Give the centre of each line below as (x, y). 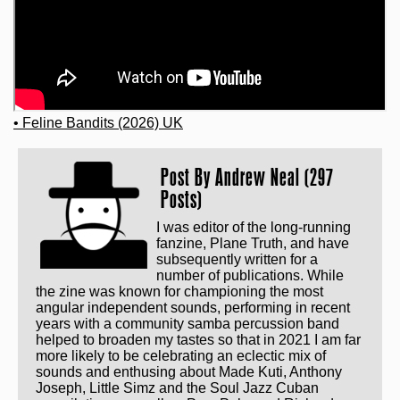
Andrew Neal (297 (275, 177)
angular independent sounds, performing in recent (193, 308)
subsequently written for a (237, 259)
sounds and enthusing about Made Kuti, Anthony (189, 372)
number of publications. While (250, 275)
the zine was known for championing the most (179, 292)
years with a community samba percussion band (187, 324)
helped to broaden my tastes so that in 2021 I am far (198, 340)
